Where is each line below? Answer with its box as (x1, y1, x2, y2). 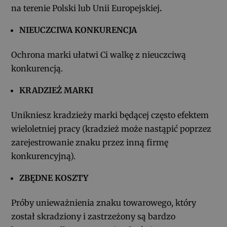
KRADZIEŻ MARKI (19, 85, 94, 96)
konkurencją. (11, 63, 63, 74)
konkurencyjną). (11, 151, 76, 162)
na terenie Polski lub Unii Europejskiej (11, 3, 160, 14)
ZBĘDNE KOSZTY (19, 173, 89, 183)
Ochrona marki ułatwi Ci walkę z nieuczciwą (11, 50, 186, 60)
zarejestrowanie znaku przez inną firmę (11, 137, 169, 148)
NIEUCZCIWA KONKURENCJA (19, 25, 137, 35)
